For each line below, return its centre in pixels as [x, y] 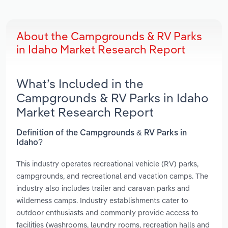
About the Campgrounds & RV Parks [109, 36]
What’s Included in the [80, 84]
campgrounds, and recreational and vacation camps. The [112, 176]
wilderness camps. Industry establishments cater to [102, 200]
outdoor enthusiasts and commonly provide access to [107, 212]
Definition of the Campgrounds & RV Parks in [102, 133]
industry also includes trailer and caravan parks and [103, 188]
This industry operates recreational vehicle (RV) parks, [107, 163]
